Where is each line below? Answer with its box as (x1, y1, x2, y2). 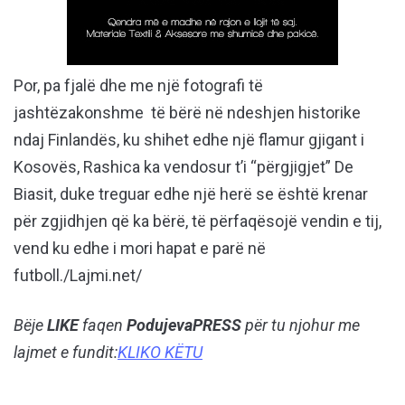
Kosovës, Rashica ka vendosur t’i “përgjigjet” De (14, 157, 353, 177)
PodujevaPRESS (127, 316, 241, 335)
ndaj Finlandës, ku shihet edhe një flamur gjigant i (14, 130, 364, 150)
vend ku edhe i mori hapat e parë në (14, 239, 266, 259)
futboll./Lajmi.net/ (14, 266, 142, 286)
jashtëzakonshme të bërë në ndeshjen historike (14, 103, 361, 123)
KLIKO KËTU (118, 343, 202, 363)
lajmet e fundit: (14, 343, 118, 363)
